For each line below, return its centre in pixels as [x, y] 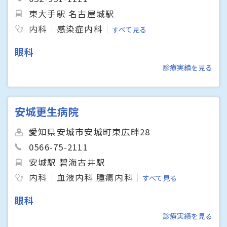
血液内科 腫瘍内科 [95, 178]
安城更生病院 [47, 112]
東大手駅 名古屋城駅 [72, 13]
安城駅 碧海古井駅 [67, 162]
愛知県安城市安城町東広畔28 [90, 132]
